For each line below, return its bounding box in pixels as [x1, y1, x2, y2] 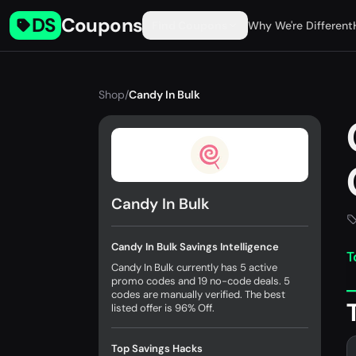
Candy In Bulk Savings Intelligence [111, 240, 279, 253]
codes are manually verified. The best [111, 288, 285, 301]
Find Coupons [152, 18, 228, 33]
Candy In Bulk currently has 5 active [111, 261, 277, 274]
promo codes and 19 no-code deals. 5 [111, 274, 290, 288]
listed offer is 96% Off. [111, 301, 215, 315]
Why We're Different [248, 18, 354, 33]
